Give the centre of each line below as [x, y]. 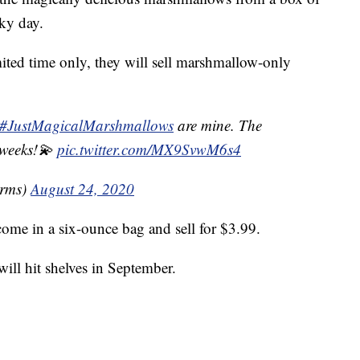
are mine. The [218, 125]
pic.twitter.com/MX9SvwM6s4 [149, 149]
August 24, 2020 [82, 189]
